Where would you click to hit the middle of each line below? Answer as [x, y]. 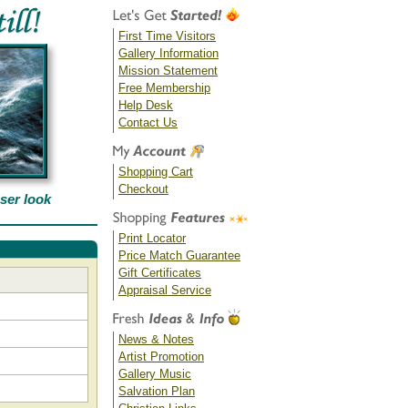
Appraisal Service [165, 290]
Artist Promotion [161, 357]
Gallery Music [155, 374]
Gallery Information [168, 53]
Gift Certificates [160, 273]
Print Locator [152, 238]
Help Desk [146, 105]
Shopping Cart [156, 172]
